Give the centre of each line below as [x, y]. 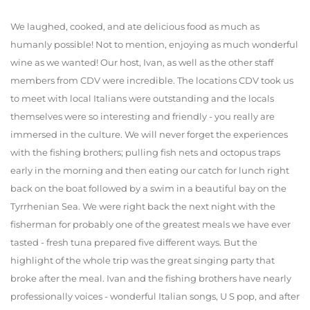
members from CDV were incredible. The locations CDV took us [152, 81]
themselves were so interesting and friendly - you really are [143, 117]
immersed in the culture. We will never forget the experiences [149, 135]
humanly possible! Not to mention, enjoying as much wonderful [154, 45]
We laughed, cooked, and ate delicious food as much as [135, 27]
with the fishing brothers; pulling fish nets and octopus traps [145, 153]
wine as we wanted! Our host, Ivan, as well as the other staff [142, 63]
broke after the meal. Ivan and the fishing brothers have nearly [151, 279]
